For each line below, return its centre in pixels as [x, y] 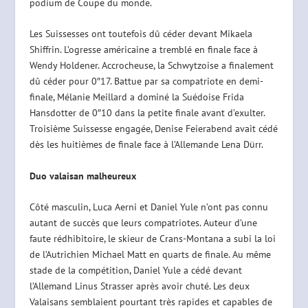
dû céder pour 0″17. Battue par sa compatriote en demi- [146, 81]
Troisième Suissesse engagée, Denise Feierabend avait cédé [153, 129]
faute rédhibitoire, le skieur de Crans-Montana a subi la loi [152, 239]
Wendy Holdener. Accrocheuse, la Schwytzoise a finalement [151, 66]
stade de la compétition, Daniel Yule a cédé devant [135, 271]
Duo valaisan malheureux [82, 176]
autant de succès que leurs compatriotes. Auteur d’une [143, 223]
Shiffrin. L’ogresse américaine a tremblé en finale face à [143, 50]
